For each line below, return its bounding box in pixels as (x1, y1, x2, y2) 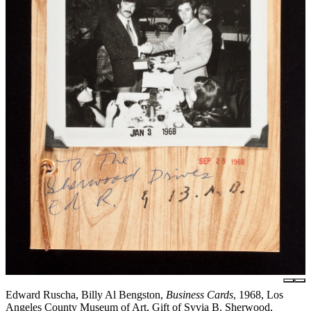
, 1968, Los (233, 288, 283, 301)
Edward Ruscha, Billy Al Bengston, (6, 288, 166, 301)
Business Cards (166, 288, 233, 301)
